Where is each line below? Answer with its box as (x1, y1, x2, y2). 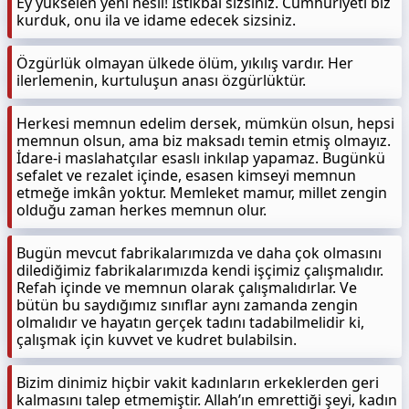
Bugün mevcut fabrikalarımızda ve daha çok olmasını (16, 243, 382, 263)
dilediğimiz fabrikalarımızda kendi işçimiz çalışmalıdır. (16, 260, 383, 280)
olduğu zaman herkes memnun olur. (16, 200, 267, 220)
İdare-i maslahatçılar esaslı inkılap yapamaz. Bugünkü (16, 148, 385, 168)
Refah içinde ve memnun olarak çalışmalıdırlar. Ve (16, 278, 357, 298)
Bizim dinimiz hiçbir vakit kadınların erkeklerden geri (16, 372, 379, 393)
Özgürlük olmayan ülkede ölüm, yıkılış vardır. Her (16, 53, 353, 73)
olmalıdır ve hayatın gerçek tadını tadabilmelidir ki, (16, 312, 364, 332)
